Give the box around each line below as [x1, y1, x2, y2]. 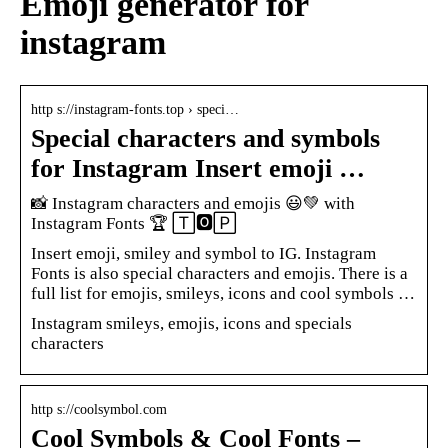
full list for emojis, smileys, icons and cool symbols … [31, 283, 415, 303]
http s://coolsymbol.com [31, 401, 167, 417]
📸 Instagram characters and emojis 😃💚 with [31, 193, 355, 213]
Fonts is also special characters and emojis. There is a [31, 263, 408, 283]
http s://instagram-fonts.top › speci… [31, 101, 239, 117]
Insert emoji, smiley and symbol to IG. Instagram [31, 243, 376, 263]
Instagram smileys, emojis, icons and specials [31, 313, 352, 333]
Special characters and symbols [31, 123, 380, 153]
